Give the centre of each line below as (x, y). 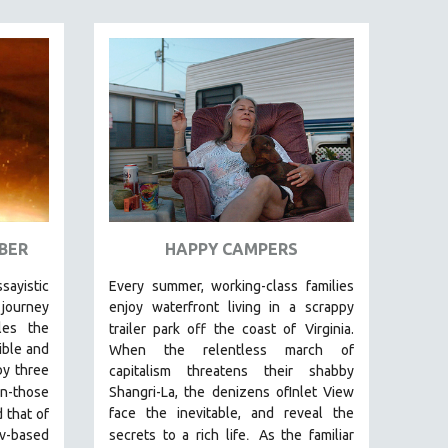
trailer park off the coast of (202, 328)
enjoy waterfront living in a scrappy (231, 306)
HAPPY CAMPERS (231, 248)
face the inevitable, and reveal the (231, 412)
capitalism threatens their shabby (231, 370)
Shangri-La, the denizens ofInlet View (231, 391)
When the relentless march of (231, 349)
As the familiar (306, 434)
